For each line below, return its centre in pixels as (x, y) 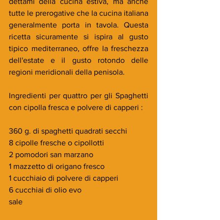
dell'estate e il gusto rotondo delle (79, 60)
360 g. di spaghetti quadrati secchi (68, 131)
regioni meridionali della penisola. (67, 72)
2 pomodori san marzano (51, 154)
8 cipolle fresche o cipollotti (56, 143)
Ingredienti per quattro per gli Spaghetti (79, 96)
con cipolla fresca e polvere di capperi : (76, 107)
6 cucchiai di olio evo (45, 190)
